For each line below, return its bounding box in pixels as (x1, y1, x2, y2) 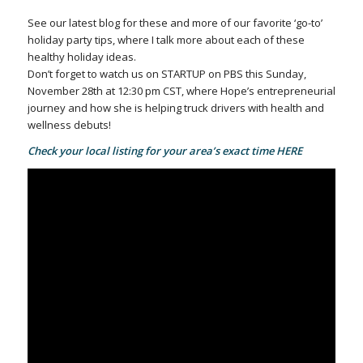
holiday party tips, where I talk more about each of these (27, 32, 305, 47)
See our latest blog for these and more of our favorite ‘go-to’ (27, 15, 322, 30)
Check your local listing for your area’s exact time (27, 143, 276, 158)
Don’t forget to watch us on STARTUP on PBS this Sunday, (27, 66, 306, 81)
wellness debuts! (27, 117, 111, 132)
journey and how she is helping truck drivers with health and (27, 100, 324, 115)
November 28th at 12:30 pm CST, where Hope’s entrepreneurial (27, 83, 335, 98)
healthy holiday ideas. (27, 49, 136, 64)
